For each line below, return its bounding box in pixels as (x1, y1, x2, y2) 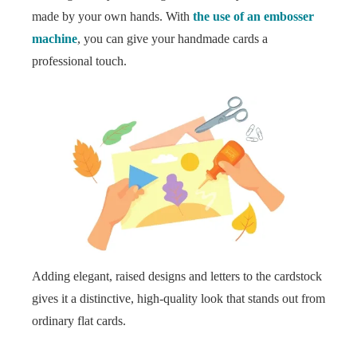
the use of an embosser (193, 10, 314, 23)
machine (32, 32, 77, 45)
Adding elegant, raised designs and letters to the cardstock (32, 269, 322, 283)
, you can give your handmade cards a (77, 32, 268, 45)
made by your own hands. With (32, 10, 193, 23)
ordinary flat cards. (32, 314, 126, 328)
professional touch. (32, 54, 127, 68)
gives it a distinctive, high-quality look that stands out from (32, 292, 325, 305)
